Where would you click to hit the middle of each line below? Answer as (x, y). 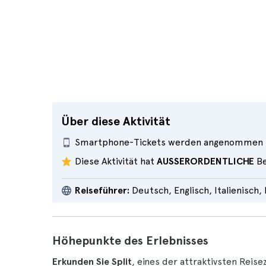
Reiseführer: (102, 190)
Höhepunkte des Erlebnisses (130, 240)
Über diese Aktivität (116, 121)
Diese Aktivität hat (116, 161)
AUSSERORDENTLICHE (205, 161)
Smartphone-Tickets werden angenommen (169, 142)
